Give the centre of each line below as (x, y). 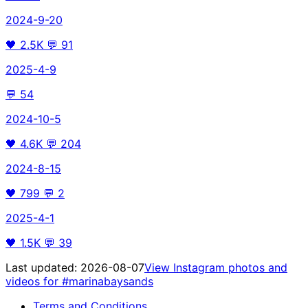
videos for (34, 281)
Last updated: (43, 267)
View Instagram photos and (216, 267)
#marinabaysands (108, 281)
